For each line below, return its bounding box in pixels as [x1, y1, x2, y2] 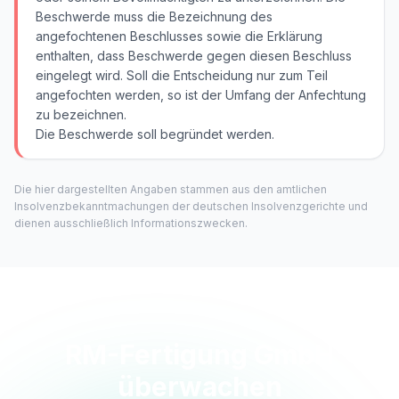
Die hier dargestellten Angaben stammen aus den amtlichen [14, 183, 327, 196]
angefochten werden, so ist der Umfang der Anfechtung [36, 87, 366, 102]
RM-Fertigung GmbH [65, 338, 334, 370]
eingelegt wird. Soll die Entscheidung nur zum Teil [36, 68, 328, 83]
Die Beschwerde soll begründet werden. [36, 126, 274, 142]
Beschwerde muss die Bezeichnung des [36, 9, 273, 24]
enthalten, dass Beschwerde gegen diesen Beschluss [36, 48, 352, 63]
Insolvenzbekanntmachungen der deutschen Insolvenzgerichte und [14, 199, 368, 213]
